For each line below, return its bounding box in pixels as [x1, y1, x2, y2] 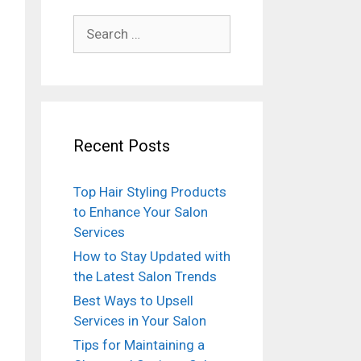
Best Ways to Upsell [73, 293, 193, 309]
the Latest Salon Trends [73, 268, 217, 285]
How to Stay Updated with [73, 248, 230, 265]
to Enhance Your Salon [73, 204, 208, 221]
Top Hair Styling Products [73, 184, 226, 201]
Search [73, 16, 114, 33]
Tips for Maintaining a [73, 337, 205, 354]
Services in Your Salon [73, 313, 206, 330]
